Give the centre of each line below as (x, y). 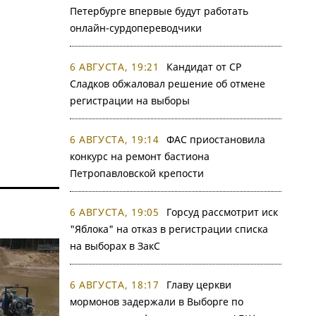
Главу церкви (199, 285)
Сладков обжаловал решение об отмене (167, 84)
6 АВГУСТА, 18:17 (114, 285)
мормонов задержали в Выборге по (156, 302)
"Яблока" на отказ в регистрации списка (169, 229)
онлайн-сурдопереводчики (135, 28)
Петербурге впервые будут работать (159, 11)
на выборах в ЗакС (115, 246)
